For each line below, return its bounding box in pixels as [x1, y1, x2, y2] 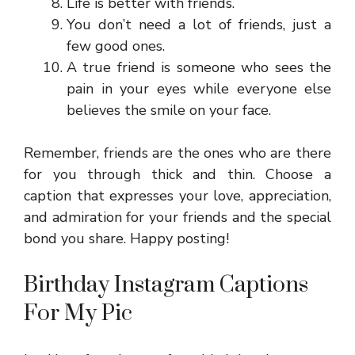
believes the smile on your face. [67, 101, 271, 120]
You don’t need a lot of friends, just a [67, 15, 331, 34]
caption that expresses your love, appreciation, [24, 186, 331, 205]
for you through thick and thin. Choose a [24, 165, 331, 184]
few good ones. [67, 36, 165, 55]
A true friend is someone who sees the [67, 58, 331, 77]
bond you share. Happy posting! [24, 229, 229, 248]
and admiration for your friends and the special [24, 208, 331, 227]
